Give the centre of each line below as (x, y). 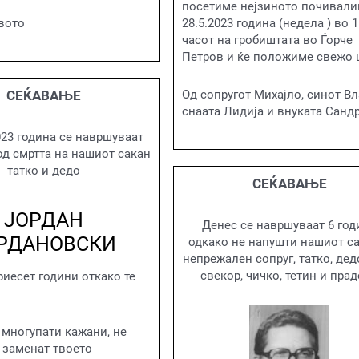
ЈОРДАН (43, 220)
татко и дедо (43, 171)
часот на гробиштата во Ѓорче (267, 40)
